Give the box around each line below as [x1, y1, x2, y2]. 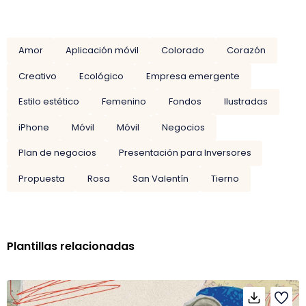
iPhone [18, 120, 49, 134]
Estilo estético [18, 95, 79, 109]
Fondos [168, 95, 201, 109]
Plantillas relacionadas [7, 238, 135, 254]
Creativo [18, 69, 57, 83]
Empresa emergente [145, 69, 240, 83]
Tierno [211, 171, 240, 185]
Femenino [101, 95, 146, 109]
